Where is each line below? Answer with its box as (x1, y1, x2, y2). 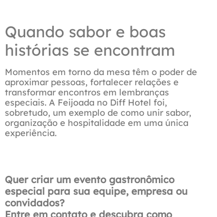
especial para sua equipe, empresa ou (5, 185, 187, 198)
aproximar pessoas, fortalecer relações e (5, 77, 179, 88)
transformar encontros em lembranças (5, 87, 169, 98)
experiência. (5, 127, 57, 139)
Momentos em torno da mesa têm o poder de (5, 66, 197, 78)
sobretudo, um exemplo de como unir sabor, (5, 107, 191, 119)
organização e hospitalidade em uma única (5, 117, 188, 129)
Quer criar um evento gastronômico (5, 173, 174, 186)
